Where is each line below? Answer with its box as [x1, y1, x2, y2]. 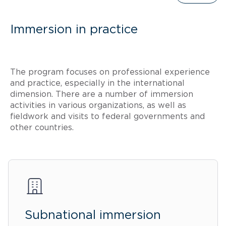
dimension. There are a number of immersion [10, 90, 193, 98]
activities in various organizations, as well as [10, 101, 186, 109]
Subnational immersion [25, 209, 161, 221]
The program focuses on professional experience [10, 68, 210, 76]
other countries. [10, 123, 74, 132]
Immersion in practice [10, 23, 138, 36]
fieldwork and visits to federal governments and [10, 112, 205, 121]
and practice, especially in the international [10, 79, 185, 87]
